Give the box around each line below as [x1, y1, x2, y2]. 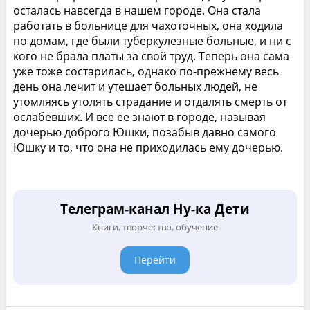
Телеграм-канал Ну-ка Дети [60, 199, 250, 218]
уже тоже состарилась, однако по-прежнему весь [12, 63, 279, 79]
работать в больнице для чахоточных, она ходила [12, 17, 283, 33]
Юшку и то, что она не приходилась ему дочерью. [12, 139, 283, 155]
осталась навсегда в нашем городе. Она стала [12, 2, 261, 18]
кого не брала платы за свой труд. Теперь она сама [12, 48, 289, 64]
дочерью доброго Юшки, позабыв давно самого [12, 124, 276, 140]
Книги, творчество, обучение [91, 220, 218, 233]
